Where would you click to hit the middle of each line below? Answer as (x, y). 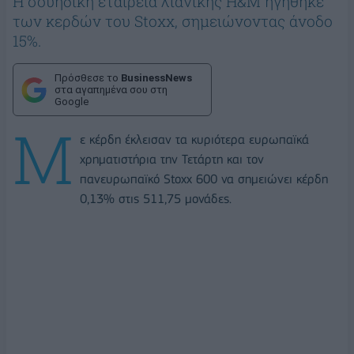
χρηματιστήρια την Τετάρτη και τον (172, 160)
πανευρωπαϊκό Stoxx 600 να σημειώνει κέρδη (204, 179)
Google (72, 102)
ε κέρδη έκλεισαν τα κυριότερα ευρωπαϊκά (194, 140)
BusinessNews (156, 78)
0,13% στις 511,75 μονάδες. (156, 199)
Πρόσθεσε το (88, 78)
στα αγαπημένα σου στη (111, 90)
